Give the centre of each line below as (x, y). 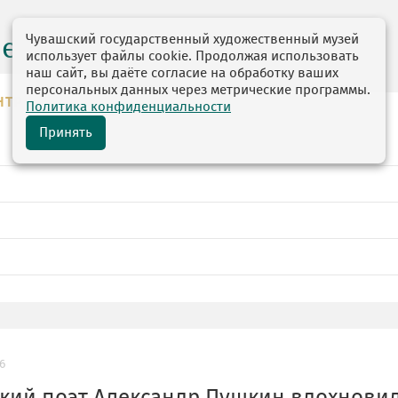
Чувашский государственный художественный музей (192, 40)
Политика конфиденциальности (128, 107)
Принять (66, 133)
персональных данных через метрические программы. (198, 90)
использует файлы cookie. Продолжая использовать (192, 56)
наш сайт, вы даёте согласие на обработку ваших (182, 73)
